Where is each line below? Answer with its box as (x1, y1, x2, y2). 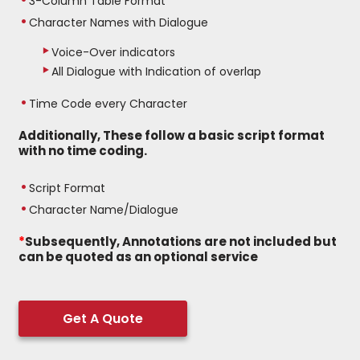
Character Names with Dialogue (29, 14, 209, 31)
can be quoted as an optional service (18, 248, 259, 266)
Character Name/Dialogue (29, 202, 179, 219)
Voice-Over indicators (51, 44, 176, 61)
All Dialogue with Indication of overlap (51, 63, 262, 80)
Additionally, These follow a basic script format (18, 127, 325, 145)
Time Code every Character (29, 96, 188, 112)
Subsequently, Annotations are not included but (25, 233, 337, 251)
